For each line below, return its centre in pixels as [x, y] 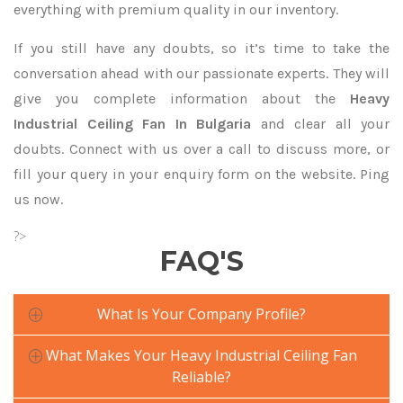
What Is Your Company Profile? [201, 314]
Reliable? [201, 377]
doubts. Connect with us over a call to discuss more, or [201, 149]
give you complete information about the [182, 99]
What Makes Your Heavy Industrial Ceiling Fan [201, 355]
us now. [38, 199]
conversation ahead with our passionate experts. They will [201, 73]
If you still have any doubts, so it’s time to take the [201, 48]
